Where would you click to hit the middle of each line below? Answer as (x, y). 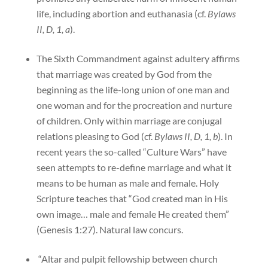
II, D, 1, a (53, 29)
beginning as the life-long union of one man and (133, 90)
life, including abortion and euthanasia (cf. (122, 14)
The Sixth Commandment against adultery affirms (138, 59)
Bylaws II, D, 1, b (186, 136)
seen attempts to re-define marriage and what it (134, 167)
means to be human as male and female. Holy (127, 183)
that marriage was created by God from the (124, 74)
